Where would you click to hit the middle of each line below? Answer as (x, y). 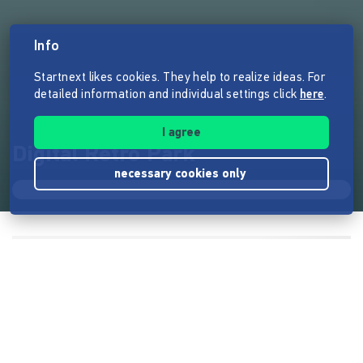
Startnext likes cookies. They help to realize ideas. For (180, 78)
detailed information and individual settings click (167, 95)
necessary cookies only (181, 175)
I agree (181, 133)
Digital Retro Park (103, 155)
